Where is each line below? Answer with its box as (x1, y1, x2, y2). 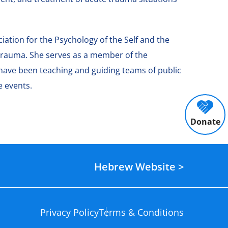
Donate (190, 116, 220, 127)
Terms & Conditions (99, 206, 184, 218)
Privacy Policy (40, 206, 99, 218)
